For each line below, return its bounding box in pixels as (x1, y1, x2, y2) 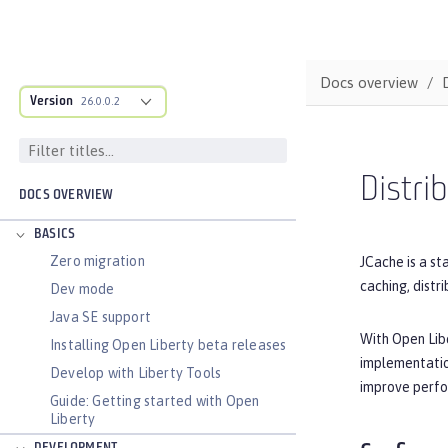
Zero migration (50, 253, 145, 269)
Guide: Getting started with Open (50, 393, 260, 409)
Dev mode (50, 281, 115, 297)
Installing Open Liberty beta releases (50, 337, 287, 353)
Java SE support (50, 309, 151, 325)
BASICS (34, 227, 76, 242)
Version (30, 94, 73, 109)
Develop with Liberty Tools (50, 365, 222, 381)
